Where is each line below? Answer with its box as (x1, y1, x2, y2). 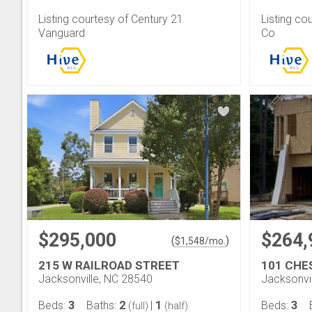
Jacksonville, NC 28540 (38, 272, 153, 286)
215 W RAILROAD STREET (38, 258, 180, 272)
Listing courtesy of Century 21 (38, 12, 183, 26)
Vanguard (38, 26, 85, 40)
